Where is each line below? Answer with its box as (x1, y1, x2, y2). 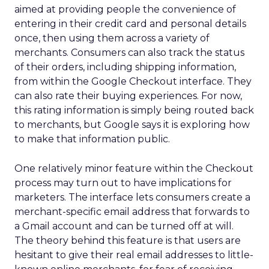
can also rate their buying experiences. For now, (14, 90, 242, 101)
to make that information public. (14, 133, 170, 145)
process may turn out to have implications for (14, 177, 232, 189)
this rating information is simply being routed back (14, 104, 254, 116)
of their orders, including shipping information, (14, 61, 236, 73)
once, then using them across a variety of (14, 32, 210, 44)
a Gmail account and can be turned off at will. (14, 220, 234, 232)
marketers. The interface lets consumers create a (14, 192, 250, 203)
